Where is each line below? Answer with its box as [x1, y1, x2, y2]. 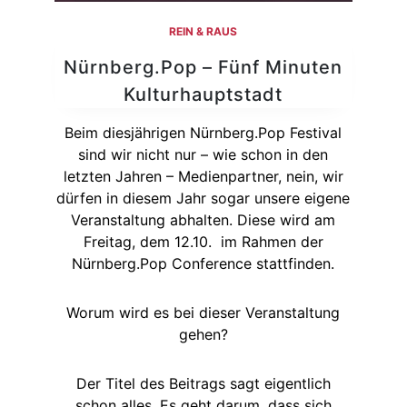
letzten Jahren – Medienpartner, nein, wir [63, 166, 343, 185]
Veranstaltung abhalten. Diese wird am [71, 210, 336, 229]
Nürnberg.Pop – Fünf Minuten [64, 55, 343, 78]
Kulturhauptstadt [124, 83, 283, 105]
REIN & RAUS [169, 24, 238, 38]
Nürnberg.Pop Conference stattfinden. [72, 253, 335, 273]
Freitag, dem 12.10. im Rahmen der [83, 232, 323, 251]
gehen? [178, 324, 228, 343]
